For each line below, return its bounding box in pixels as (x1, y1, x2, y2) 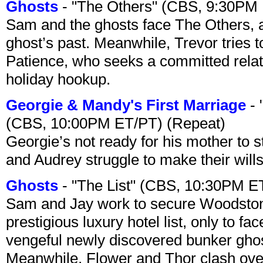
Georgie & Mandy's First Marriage (6, 96, 246, 114)
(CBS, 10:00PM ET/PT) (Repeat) (6, 114, 225, 132)
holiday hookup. (6, 70, 110, 88)
